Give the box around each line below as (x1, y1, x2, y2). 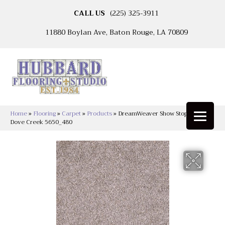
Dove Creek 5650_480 (10, 117, 72, 128)
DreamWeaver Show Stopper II (118, 108, 203, 119)
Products (87, 108, 112, 119)
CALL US (74, 7, 105, 19)
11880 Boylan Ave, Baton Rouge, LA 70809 (45, 26, 188, 38)
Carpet (62, 108, 81, 119)
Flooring (33, 108, 56, 119)
